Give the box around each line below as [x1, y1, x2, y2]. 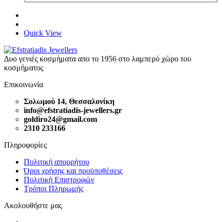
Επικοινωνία [4, 80, 43, 89]
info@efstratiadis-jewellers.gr [24, 106, 122, 114]
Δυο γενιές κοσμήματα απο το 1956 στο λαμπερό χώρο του [4, 54, 191, 63]
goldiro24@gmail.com [24, 114, 97, 123]
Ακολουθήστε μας [4, 201, 62, 210]
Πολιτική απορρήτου [24, 157, 89, 166]
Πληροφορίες [4, 140, 47, 149]
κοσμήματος [4, 63, 43, 72]
